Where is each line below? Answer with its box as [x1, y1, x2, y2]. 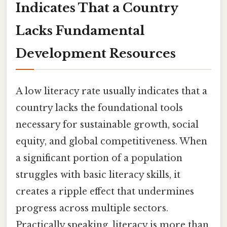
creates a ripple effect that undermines [16, 185, 194, 197]
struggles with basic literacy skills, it [16, 169, 180, 180]
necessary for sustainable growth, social [16, 119, 199, 130]
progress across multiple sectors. [16, 202, 168, 214]
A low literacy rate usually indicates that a [16, 85, 207, 97]
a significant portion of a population [16, 152, 182, 164]
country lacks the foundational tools [16, 102, 183, 113]
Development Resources [16, 46, 176, 61]
